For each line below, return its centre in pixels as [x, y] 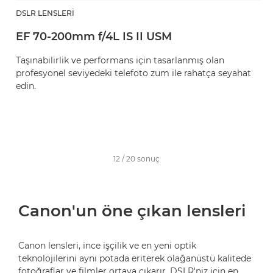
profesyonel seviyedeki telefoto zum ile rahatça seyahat [133, 73]
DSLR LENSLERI [45, 13]
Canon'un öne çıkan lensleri [132, 211]
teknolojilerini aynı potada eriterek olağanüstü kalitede [135, 258]
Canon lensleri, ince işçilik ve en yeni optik [107, 246]
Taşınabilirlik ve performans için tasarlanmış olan [120, 60]
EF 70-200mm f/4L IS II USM [94, 37]
